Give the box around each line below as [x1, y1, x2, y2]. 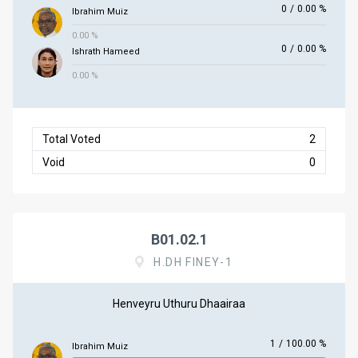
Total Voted [42, 133, 101, 145]
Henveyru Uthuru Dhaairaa [113, 297, 245, 310]
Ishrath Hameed [72, 46, 140, 57]
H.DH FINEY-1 [153, 256, 233, 268]
